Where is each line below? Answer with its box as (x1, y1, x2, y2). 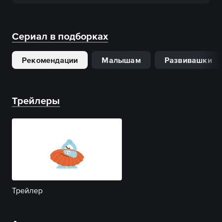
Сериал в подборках (12, 31, 108, 42)
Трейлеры (12, 95, 60, 106)
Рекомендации (22, 55, 78, 64)
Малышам (102, 55, 141, 64)
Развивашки (164, 55, 212, 64)
